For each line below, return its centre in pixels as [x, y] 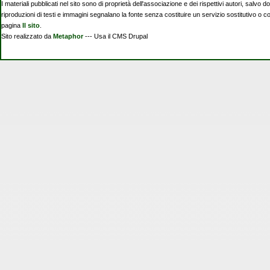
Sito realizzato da [27, 36]
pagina [12, 26]
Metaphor [68, 36]
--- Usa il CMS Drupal [118, 36]
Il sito [31, 26]
